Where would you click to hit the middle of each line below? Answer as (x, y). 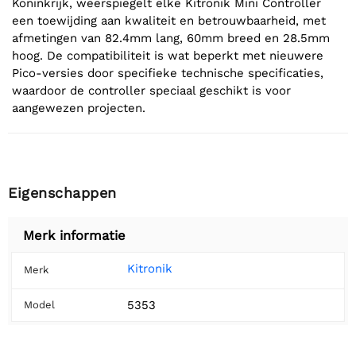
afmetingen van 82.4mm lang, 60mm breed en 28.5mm (171, 39)
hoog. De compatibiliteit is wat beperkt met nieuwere (168, 56)
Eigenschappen (62, 193)
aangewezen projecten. (79, 108)
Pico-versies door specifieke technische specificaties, (168, 74)
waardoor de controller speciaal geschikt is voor (151, 91)
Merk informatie (74, 236)
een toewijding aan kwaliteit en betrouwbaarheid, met (169, 21)
